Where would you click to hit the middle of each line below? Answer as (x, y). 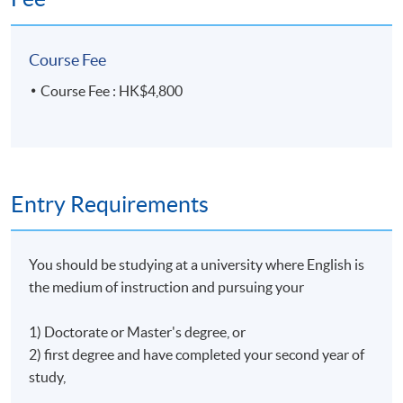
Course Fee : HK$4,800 (112, 90)
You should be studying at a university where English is (197, 264)
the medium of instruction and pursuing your (168, 287)
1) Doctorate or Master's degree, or (138, 331)
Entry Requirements (110, 204)
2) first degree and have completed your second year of (197, 354)
